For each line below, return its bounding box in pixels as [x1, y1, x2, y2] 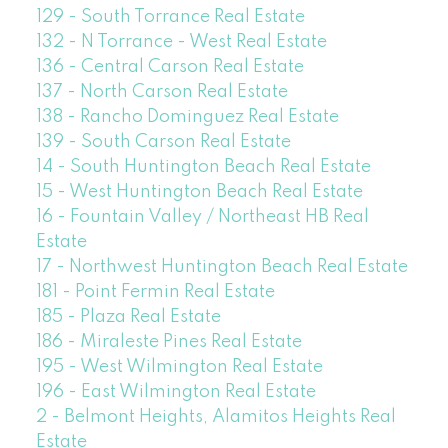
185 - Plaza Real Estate [35, 307, 221, 326]
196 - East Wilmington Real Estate [35, 382, 316, 401]
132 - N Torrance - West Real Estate [35, 32, 327, 51]
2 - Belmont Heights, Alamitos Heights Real [35, 407, 396, 426]
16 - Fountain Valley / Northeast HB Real [35, 207, 369, 226]
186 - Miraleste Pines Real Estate [35, 332, 302, 351]
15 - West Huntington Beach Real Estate [35, 182, 363, 201]
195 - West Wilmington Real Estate [35, 357, 323, 376]
